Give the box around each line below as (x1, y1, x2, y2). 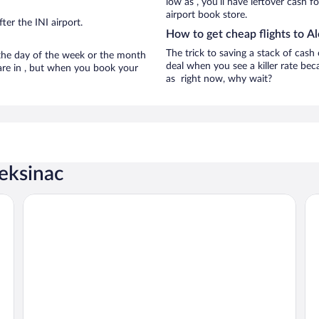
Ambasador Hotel (22, 194, 110, 205)
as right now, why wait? (166, 74, 272, 84)
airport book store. (166, 10, 247, 20)
